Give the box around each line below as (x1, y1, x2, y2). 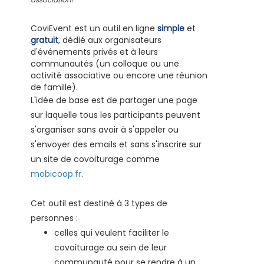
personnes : (31, 212, 78, 224)
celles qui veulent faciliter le (54, 227, 170, 239)
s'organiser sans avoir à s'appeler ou (31, 124, 179, 136)
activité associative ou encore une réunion (31, 70, 208, 81)
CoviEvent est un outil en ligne (31, 22, 158, 34)
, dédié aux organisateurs (58, 34, 162, 46)
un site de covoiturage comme (31, 153, 160, 165)
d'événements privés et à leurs (31, 46, 159, 58)
